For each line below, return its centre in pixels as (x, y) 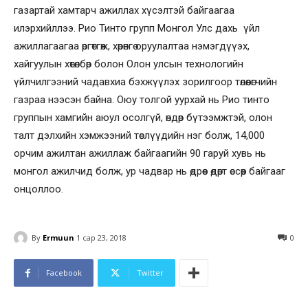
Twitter (150, 273)
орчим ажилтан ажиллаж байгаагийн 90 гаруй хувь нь (140, 153)
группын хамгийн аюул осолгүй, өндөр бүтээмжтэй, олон (143, 117)
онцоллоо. (38, 189)
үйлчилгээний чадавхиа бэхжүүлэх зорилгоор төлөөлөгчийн (145, 81)
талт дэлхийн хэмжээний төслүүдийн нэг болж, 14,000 (139, 135)
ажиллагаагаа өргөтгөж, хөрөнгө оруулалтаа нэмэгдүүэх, (132, 46)
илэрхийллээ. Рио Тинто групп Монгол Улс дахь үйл (137, 28)
